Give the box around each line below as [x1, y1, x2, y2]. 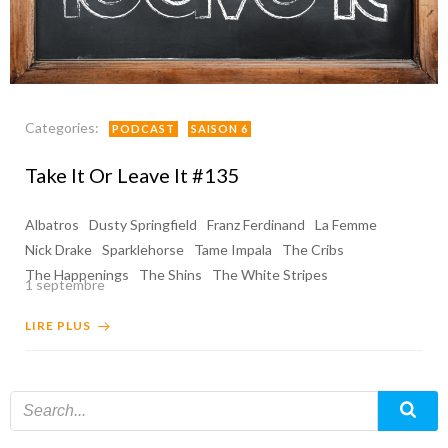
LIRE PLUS [25, 318, 91, 333]
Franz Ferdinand [207, 216, 305, 233]
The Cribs [282, 241, 344, 258]
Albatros [25, 216, 79, 233]
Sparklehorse [102, 241, 184, 258]
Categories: [25, 119, 99, 136]
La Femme [315, 216, 377, 233]
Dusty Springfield [89, 216, 197, 233]
